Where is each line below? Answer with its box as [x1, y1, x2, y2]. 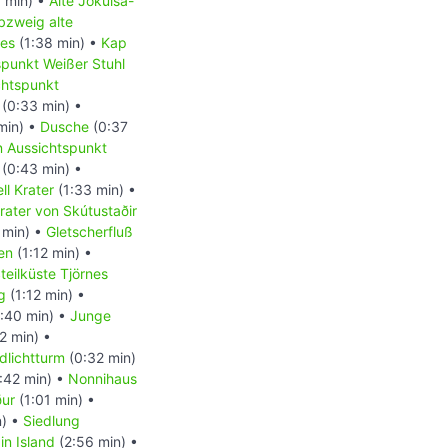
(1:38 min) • [15, 34, 101, 52]
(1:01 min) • [15, 391, 95, 409]
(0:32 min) [65, 349, 136, 367]
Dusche [40, 118, 89, 136]
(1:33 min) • [54, 181, 136, 199]
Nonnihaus [68, 370, 137, 388]
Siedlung [23, 412, 80, 430]
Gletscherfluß [46, 223, 133, 241]
